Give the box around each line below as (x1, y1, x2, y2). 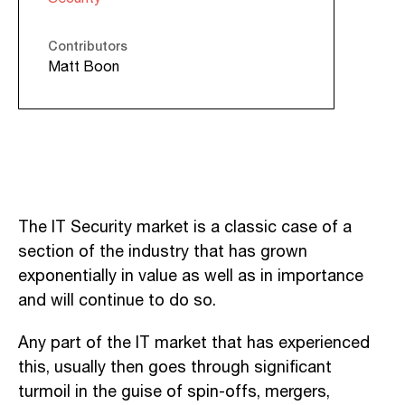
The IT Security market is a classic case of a (18, 214, 352, 240)
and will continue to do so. (18, 287, 216, 314)
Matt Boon (48, 55, 119, 79)
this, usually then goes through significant (18, 354, 332, 381)
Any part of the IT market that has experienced (18, 330, 370, 356)
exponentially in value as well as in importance (18, 263, 363, 289)
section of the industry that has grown (18, 239, 307, 265)
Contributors (48, 35, 127, 55)
